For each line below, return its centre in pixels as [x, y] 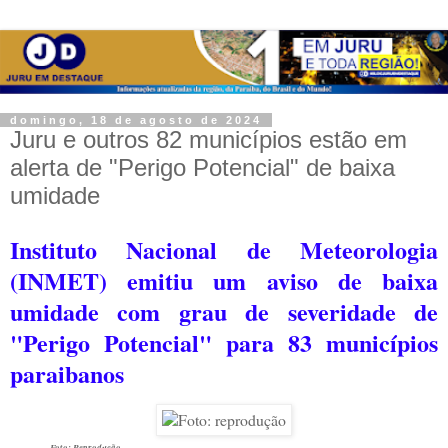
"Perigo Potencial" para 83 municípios [224, 342]
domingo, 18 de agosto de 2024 [136, 119]
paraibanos [67, 373]
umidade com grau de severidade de [224, 311]
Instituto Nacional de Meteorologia [224, 249]
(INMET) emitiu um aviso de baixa [224, 280]
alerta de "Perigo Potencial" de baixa [202, 167]
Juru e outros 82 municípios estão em [208, 139]
